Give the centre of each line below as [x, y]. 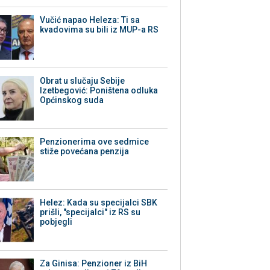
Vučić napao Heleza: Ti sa [90, 20]
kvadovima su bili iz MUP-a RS [99, 30]
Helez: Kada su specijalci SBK [99, 203]
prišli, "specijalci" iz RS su [90, 212]
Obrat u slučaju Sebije [83, 81]
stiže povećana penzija [85, 152]
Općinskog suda [72, 100]
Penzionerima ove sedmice [95, 142]
